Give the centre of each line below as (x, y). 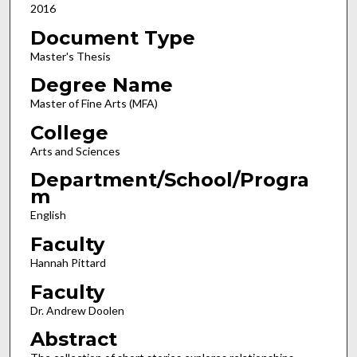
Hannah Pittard (68, 263)
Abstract (73, 339)
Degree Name (101, 85)
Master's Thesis (70, 56)
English (48, 215)
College (69, 132)
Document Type (112, 37)
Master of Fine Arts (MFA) (94, 104)
